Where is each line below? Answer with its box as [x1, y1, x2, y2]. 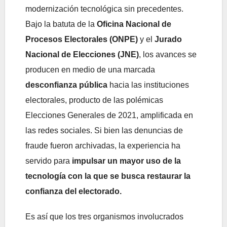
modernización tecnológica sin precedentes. [25, 4, 183, 13]
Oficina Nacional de [97, 19, 171, 28]
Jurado [155, 34, 182, 44]
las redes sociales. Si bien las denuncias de [25, 126, 183, 135]
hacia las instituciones [107, 80, 189, 89]
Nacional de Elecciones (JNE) [25, 50, 139, 59]
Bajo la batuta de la [25, 19, 97, 28]
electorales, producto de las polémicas [25, 95, 163, 104]
